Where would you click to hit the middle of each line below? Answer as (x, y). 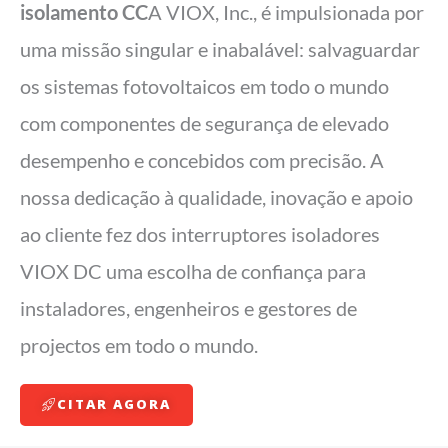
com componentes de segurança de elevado (204, 123)
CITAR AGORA (114, 404)
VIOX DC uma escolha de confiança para (193, 271)
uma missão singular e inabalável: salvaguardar (220, 49)
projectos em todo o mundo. (139, 345)
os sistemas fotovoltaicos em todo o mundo (204, 86)
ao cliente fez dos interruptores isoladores (200, 234)
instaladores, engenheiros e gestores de (188, 308)
